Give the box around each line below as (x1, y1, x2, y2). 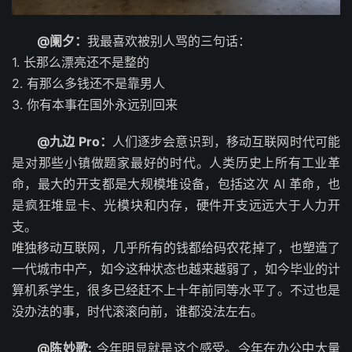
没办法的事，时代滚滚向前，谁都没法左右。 (12, 302, 263, 319)
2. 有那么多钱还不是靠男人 (12, 75, 165, 91)
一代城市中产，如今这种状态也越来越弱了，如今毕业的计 (12, 260, 340, 277)
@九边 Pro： (37, 133, 112, 149)
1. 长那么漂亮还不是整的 (12, 53, 149, 70)
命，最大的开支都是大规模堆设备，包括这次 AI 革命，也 (12, 175, 340, 192)
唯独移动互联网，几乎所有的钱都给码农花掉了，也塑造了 (12, 239, 340, 255)
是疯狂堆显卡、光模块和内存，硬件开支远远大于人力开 (12, 196, 340, 213)
